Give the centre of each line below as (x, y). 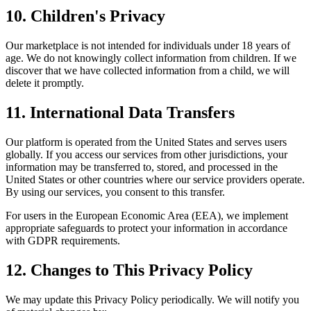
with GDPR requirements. (63, 240)
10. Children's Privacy (85, 16)
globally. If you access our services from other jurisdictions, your (146, 154)
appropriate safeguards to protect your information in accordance (146, 228)
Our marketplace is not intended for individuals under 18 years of (148, 46)
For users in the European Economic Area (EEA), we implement (147, 215)
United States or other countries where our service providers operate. (155, 179)
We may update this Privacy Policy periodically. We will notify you (152, 299)
